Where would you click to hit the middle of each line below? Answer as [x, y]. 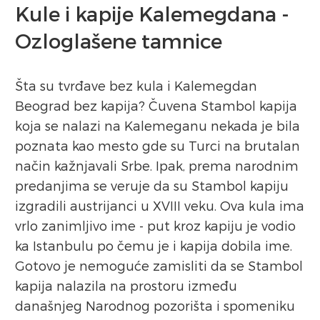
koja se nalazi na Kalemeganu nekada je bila [157, 125]
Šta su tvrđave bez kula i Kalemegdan [136, 85]
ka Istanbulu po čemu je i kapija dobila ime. [154, 245]
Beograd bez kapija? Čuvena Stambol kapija [156, 105]
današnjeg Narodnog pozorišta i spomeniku [155, 305]
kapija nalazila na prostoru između [126, 285]
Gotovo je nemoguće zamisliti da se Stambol [159, 265]
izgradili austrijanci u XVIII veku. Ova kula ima [160, 205]
